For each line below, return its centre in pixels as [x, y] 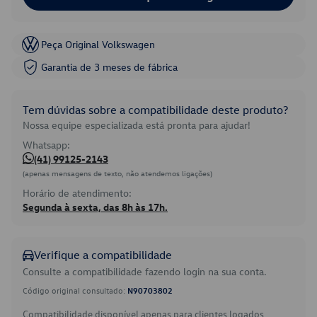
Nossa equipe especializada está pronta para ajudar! [137, 125]
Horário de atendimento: [77, 193]
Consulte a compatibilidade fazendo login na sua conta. [145, 271]
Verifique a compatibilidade [103, 255]
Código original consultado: [75, 290]
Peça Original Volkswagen [98, 44]
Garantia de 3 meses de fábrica [109, 67]
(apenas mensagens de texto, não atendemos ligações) [117, 173]
